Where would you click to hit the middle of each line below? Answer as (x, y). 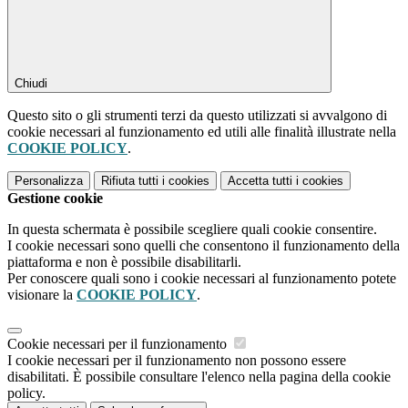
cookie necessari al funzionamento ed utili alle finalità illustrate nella (202, 131)
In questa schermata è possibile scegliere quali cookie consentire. (192, 229)
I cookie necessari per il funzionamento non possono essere (177, 360)
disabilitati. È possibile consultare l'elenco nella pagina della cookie (199, 376)
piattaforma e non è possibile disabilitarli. (124, 261)
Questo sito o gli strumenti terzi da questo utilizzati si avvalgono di (197, 115)
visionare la (42, 294)
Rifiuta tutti (130, 180)
